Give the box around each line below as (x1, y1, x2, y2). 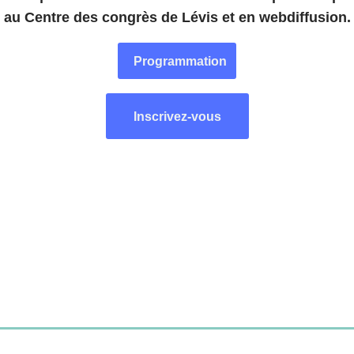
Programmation (127, 55, 227, 68)
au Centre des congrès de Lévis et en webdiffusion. (3, 9, 351, 25)
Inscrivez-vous (133, 110, 221, 123)
